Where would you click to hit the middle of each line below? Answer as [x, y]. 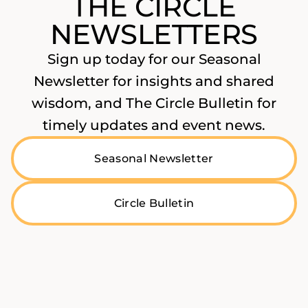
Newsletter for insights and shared [154, 81]
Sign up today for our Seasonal [154, 59]
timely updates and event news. [154, 125]
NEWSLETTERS [154, 34]
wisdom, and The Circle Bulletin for [154, 103]
